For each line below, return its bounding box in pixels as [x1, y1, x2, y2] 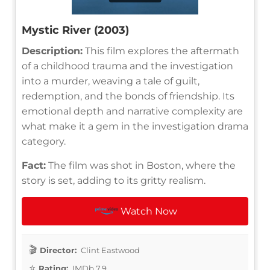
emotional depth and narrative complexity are [22, 105, 243, 117]
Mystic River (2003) [22, 23, 129, 37]
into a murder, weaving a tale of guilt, [22, 75, 199, 87]
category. [22, 135, 66, 147]
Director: [40, 245, 77, 255]
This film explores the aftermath [83, 45, 239, 57]
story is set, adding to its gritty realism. [22, 174, 206, 186]
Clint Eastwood [79, 245, 140, 255]
